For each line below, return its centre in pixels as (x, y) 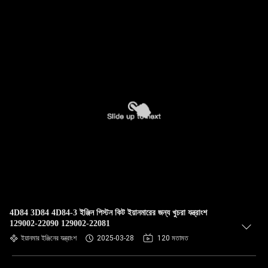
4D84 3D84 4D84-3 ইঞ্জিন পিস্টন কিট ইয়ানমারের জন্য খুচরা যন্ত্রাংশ (108, 213)
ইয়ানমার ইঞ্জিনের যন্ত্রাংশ (49, 238)
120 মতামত (173, 238)
